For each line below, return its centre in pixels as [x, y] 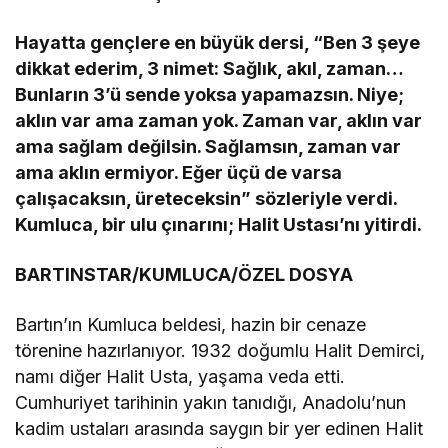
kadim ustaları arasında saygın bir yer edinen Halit [219, 428]
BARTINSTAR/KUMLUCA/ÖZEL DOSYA [184, 274]
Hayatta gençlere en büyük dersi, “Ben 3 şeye [218, 42]
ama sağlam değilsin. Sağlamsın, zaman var [208, 146]
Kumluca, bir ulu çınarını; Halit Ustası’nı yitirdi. [222, 224]
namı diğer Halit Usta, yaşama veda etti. [180, 376]
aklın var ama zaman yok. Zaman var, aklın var [219, 120]
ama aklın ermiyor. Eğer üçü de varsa [179, 172]
